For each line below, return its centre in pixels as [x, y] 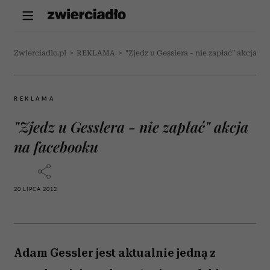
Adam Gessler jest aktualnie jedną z [115, 253]
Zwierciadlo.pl [40, 53]
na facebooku [56, 146]
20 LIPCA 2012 [36, 189]
